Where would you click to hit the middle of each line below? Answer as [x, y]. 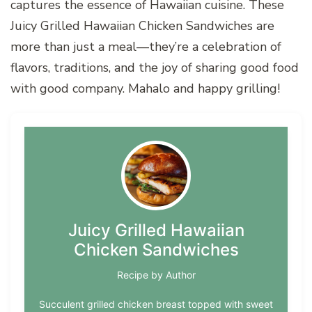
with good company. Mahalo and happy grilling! [145, 88]
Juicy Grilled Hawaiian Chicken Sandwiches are [142, 25]
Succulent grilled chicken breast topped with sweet [156, 304]
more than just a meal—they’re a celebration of [146, 46]
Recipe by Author [156, 274]
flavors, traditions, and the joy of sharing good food [155, 67]
